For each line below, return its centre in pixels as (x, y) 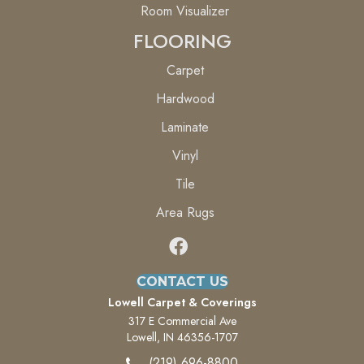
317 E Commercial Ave (182, 321)
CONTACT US (182, 281)
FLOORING (182, 41)
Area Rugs (185, 212)
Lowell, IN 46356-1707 (182, 337)
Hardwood (185, 98)
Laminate (185, 127)
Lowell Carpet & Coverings (182, 302)
